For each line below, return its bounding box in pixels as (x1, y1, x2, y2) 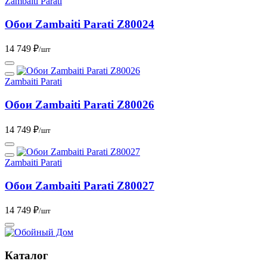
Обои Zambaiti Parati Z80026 (5, 98, 154, 111)
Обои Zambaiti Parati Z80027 (5, 179, 154, 192)
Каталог (5, 249, 48, 262)
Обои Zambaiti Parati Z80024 (5, 17, 154, 30)
